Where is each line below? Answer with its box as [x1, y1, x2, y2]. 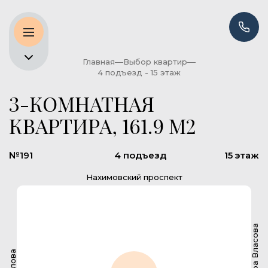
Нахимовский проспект [86, 172, 182, 182]
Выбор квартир [123, 57, 187, 66]
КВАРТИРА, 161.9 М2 [9, 112, 196, 139]
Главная [82, 57, 115, 66]
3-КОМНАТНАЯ [9, 90, 154, 117]
